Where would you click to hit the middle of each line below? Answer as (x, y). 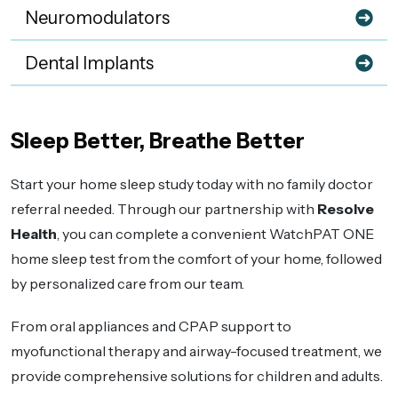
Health (34, 234)
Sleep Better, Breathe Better (158, 141)
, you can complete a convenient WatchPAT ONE (215, 234)
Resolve (346, 209)
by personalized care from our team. (127, 284)
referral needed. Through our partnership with (164, 209)
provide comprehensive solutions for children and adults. (197, 376)
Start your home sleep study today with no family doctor (192, 184)
